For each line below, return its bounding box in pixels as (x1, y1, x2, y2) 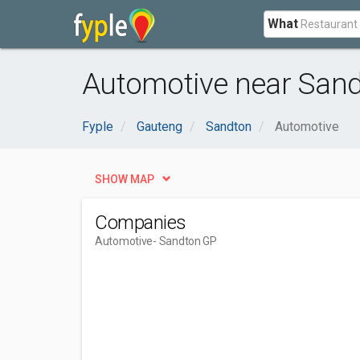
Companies (95, 211, 186, 234)
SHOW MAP (95, 173, 154, 186)
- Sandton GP (153, 235, 217, 247)
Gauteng (137, 119, 182, 134)
